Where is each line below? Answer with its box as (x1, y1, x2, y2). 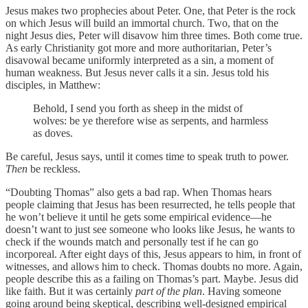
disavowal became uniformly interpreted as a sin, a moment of (5, 54, 274, 67)
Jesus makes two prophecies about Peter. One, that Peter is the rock (5, 5, 296, 17)
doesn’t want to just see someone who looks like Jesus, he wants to (5, 223, 295, 236)
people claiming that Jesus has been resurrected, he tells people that (5, 199, 295, 211)
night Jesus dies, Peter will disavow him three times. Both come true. (5, 30, 302, 42)
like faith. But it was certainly (5, 285, 135, 298)
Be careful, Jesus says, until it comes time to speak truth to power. (5, 151, 289, 163)
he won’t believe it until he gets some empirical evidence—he (5, 211, 272, 223)
